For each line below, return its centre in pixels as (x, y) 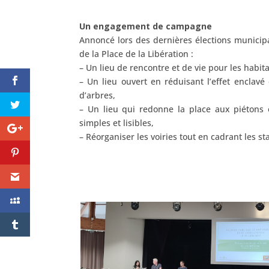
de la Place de (109, 53)
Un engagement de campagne (146, 26)
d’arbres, (97, 95)
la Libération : (166, 53)
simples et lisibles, (116, 122)
